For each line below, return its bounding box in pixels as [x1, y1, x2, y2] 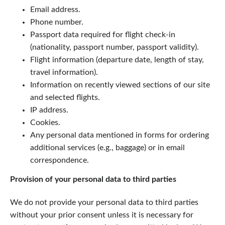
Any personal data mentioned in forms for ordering [30, 131, 209, 139]
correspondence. [30, 156, 89, 164]
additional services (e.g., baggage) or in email [30, 143, 185, 152]
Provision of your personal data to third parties [10, 175, 176, 183]
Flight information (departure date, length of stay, [30, 55, 204, 64]
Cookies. [30, 118, 60, 127]
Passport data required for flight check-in [30, 30, 175, 39]
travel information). [30, 68, 98, 76]
